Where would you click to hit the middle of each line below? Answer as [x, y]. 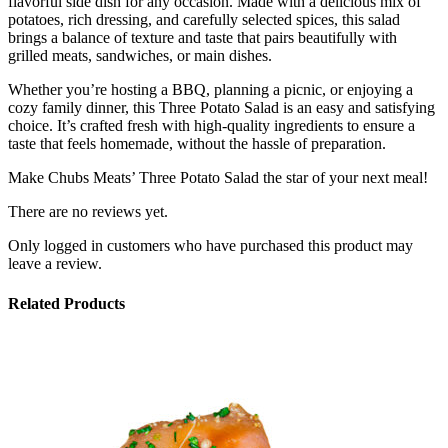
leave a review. [55, 264]
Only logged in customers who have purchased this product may [210, 246]
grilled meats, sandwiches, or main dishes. [140, 56]
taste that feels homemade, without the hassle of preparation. [197, 144]
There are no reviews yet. [88, 212]
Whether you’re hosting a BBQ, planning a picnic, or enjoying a [210, 90]
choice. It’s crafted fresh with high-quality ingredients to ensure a [211, 126]
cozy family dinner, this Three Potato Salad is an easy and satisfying [221, 108]
